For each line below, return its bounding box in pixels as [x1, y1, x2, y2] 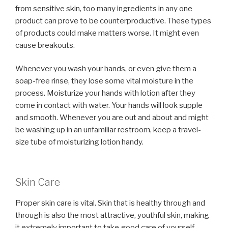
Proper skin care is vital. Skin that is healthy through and [15, 198, 205, 208]
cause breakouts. [15, 40, 75, 50]
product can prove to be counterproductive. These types [15, 16, 211, 25]
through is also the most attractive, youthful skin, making [15, 210, 209, 220]
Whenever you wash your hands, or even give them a [15, 64, 196, 73]
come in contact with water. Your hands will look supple [15, 101, 203, 110]
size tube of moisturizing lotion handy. [15, 137, 144, 147]
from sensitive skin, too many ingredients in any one [15, 4, 192, 13]
